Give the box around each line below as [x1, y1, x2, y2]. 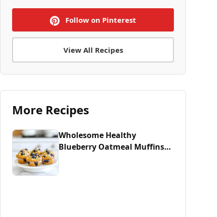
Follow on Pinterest [63, 15, 136, 25]
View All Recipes [63, 45, 123, 55]
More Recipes [12, 102, 89, 118]
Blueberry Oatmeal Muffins [59, 141, 164, 152]
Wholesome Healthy [59, 130, 136, 140]
